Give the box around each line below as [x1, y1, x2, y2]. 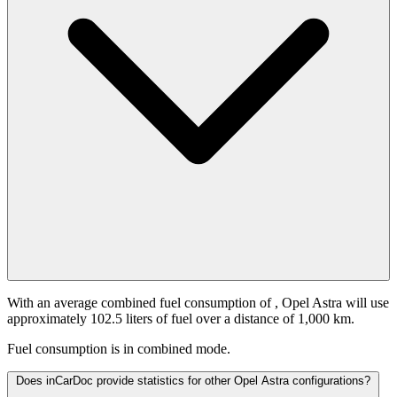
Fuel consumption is [7, 341, 120, 357]
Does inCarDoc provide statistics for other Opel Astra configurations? [16, 374, 370, 388]
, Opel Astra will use [275, 295, 389, 311]
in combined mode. [123, 341, 230, 357]
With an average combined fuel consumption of [7, 295, 275, 311]
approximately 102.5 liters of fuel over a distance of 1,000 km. [7, 311, 354, 327]
